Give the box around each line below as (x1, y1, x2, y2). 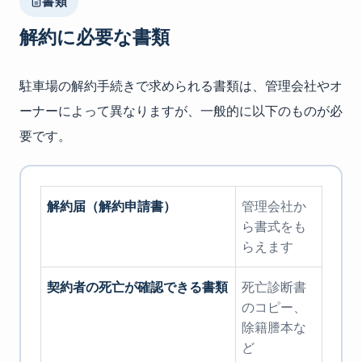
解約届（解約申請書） (47, 198, 177, 214)
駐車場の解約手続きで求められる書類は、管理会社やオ (19, 78, 343, 95)
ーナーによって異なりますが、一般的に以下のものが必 (19, 103, 343, 120)
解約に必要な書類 (19, 25, 170, 49)
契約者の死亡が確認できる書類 (47, 279, 229, 295)
